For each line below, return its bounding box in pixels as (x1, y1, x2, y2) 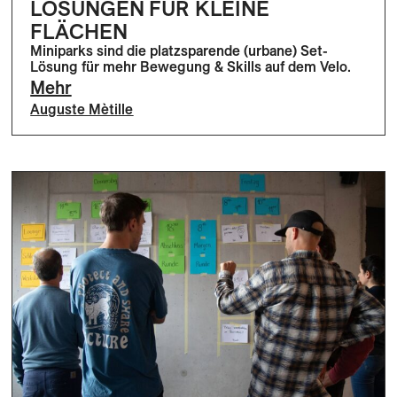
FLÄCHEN (30, 17, 128, 44)
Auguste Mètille (30, 99, 134, 118)
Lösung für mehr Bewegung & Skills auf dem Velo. (30, 57, 352, 75)
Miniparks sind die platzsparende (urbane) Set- (30, 41, 329, 59)
